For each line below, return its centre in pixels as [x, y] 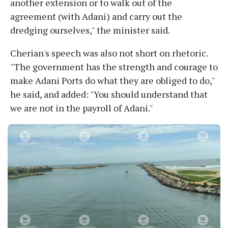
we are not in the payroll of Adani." [82, 108]
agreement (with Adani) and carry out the [96, 16]
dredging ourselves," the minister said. [90, 30]
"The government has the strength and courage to [114, 66]
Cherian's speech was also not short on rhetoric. [109, 53]
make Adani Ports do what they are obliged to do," [112, 80]
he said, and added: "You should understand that [109, 94]
